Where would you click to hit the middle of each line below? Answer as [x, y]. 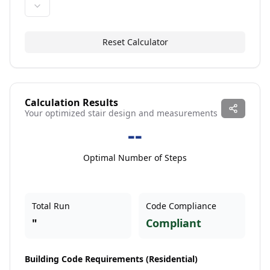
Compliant [174, 223]
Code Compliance [181, 206]
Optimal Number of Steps [135, 158]
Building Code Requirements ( [87, 259]
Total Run [51, 206]
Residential [172, 259]
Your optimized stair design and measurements [121, 113]
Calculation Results [71, 102]
